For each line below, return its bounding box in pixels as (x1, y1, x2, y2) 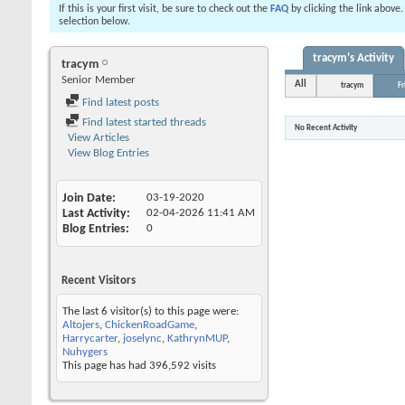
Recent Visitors (61, 275, 136, 287)
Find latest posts (80, 97, 159, 108)
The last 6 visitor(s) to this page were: (62, 306, 239, 317)
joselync (123, 333, 162, 344)
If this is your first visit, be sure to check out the (59, 4, 270, 14)
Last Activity (62, 207, 127, 221)
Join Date (62, 192, 112, 205)
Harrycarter (62, 333, 118, 344)
